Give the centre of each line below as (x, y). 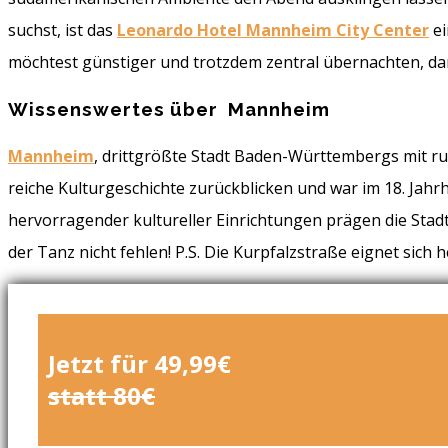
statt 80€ (101, 395)
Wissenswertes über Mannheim (169, 108)
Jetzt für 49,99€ (139, 363)
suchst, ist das (62, 30)
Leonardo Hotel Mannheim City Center (273, 30)
